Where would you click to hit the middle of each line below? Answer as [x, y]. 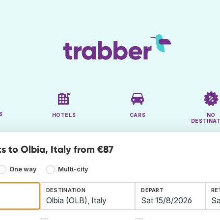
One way [23, 169]
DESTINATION [66, 190]
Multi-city [73, 169]
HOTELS [64, 115]
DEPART [152, 190]
